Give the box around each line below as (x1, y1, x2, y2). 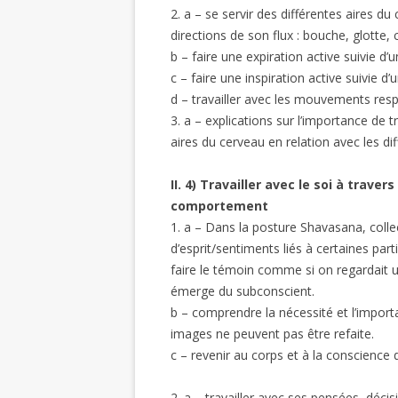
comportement (171, 197, 268, 214)
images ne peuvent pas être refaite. (171, 325, 374, 342)
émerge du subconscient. (171, 283, 314, 299)
